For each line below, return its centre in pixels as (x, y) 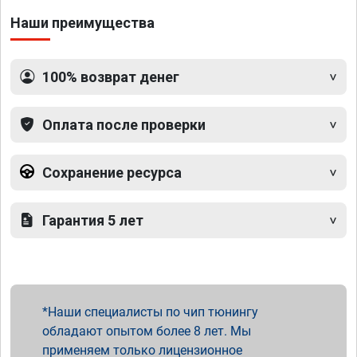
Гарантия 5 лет (93, 220)
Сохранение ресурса (112, 172)
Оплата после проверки (124, 124)
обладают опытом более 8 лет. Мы (147, 331)
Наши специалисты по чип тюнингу (153, 312)
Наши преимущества (82, 22)
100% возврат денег (111, 76)
